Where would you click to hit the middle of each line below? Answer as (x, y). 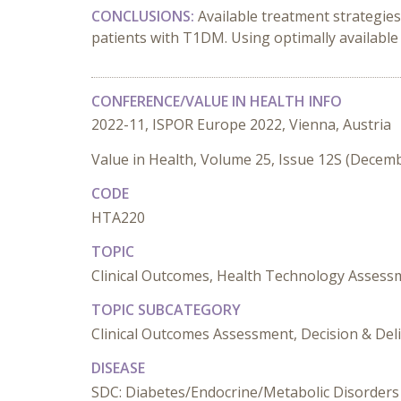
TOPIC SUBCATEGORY (166, 310)
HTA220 (118, 218)
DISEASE (118, 368)
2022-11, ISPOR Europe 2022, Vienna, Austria (241, 124)
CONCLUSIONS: (145, 16)
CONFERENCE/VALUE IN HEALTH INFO (217, 101)
